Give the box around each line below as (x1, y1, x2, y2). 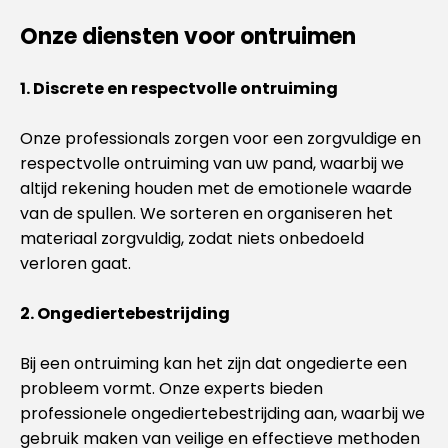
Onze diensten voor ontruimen (20, 21, 356, 52)
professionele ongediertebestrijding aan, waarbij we (20, 402, 425, 425)
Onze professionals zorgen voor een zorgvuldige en (20, 127, 421, 150)
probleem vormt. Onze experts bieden (20, 377, 323, 400)
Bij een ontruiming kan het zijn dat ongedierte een (20, 352, 407, 375)
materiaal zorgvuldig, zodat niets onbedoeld (20, 227, 364, 250)
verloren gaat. (20, 252, 131, 275)
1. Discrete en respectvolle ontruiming (20, 77, 338, 100)
